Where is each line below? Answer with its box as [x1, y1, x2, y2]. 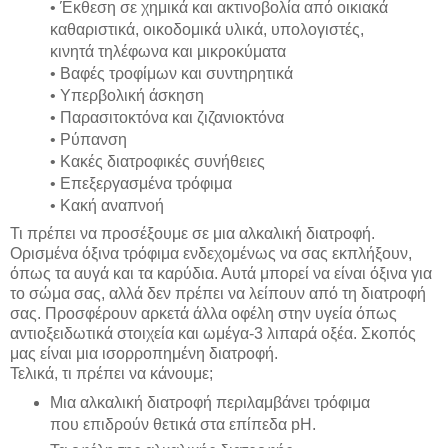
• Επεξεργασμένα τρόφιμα [49, 174, 232, 192]
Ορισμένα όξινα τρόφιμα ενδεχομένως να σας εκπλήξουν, [10, 245, 412, 263]
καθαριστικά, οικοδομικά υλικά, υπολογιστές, [49, 20, 364, 38]
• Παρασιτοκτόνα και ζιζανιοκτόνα [49, 108, 284, 126]
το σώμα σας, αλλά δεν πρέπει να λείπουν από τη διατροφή [10, 285, 426, 303]
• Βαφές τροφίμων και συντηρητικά [49, 64, 293, 82]
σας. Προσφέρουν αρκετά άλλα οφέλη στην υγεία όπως [10, 305, 397, 323]
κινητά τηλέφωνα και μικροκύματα [49, 42, 286, 60]
